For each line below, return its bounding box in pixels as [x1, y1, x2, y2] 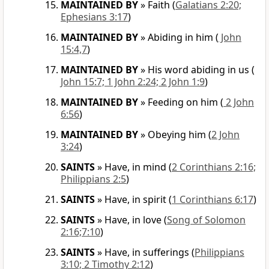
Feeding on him [148, 95, 218, 109]
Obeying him [148, 128, 206, 142]
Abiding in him [148, 31, 213, 44]
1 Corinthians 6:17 [172, 193, 253, 207]
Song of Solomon [167, 213, 246, 227]
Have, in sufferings [104, 246, 189, 259]
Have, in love [104, 213, 162, 227]
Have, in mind [104, 160, 166, 174]
